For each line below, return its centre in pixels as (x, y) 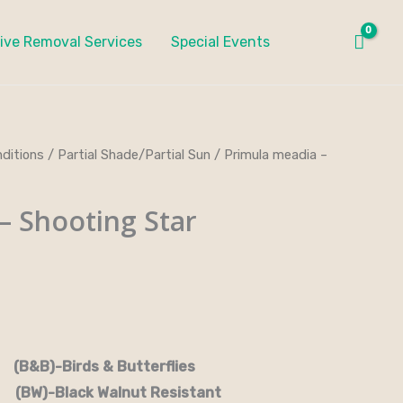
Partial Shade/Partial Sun (134, 155)
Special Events (220, 42)
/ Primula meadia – (269, 155)
